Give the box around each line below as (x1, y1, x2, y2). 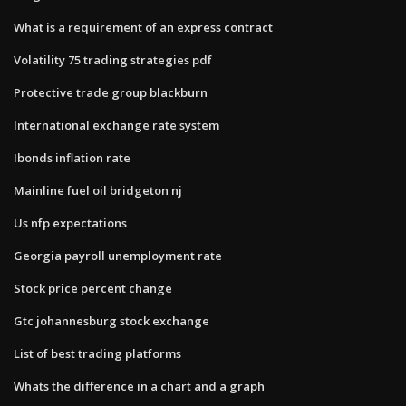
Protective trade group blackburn (14, 83, 208, 101)
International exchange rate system (14, 116, 219, 133)
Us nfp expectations (14, 214, 127, 231)
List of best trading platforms (14, 344, 181, 362)
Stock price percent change (14, 279, 172, 296)
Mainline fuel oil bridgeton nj (14, 181, 182, 198)
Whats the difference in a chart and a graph (14, 377, 265, 394)
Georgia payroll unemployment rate (14, 246, 222, 264)
